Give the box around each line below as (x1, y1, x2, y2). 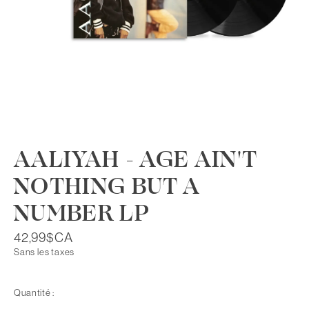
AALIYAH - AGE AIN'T (14, 142, 257, 177)
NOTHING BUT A (14, 169, 200, 204)
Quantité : (14, 287, 54, 298)
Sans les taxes (14, 247, 75, 258)
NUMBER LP (14, 196, 150, 231)
